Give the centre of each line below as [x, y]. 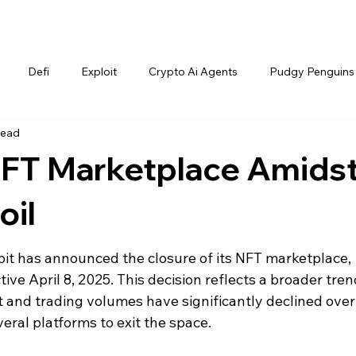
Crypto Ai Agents [193, 72]
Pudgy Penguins [312, 72]
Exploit [99, 72]
